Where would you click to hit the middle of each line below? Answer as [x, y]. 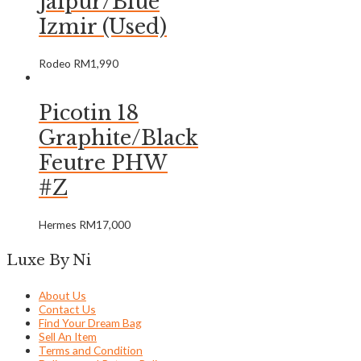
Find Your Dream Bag [90, 323]
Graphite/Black [118, 138]
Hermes [59, 224]
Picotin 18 [89, 113]
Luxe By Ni [49, 259]
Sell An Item [68, 337]
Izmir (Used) [103, 27]
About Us [62, 296]
